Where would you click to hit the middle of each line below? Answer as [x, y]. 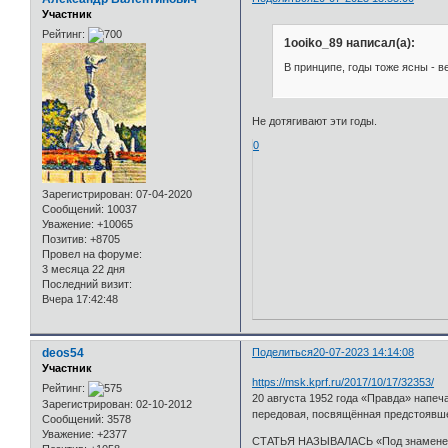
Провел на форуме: [92, 253]
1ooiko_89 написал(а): [349, 43]
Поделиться [283, 352]
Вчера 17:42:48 [80, 298]
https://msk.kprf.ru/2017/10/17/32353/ [343, 381]
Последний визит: [87, 283]
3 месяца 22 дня [83, 268]
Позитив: [64, 238]
